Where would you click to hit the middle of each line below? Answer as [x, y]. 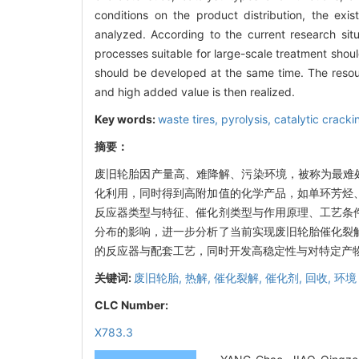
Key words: [126, 119]
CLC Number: [133, 305]
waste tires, [190, 119]
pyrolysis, [248, 119]
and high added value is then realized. [195, 91]
